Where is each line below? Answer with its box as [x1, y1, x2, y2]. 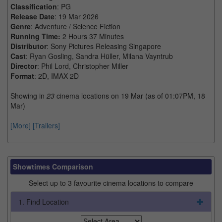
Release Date [10, 11, 55, 21]
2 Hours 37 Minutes [62, 31, 124, 41]
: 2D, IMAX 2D [34, 70, 79, 81]
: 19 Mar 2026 [55, 11, 99, 21]
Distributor [10, 41, 47, 51]
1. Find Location [18, 196, 69, 207]
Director [10, 60, 37, 71]
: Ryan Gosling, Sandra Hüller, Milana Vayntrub [26, 51, 173, 61]
